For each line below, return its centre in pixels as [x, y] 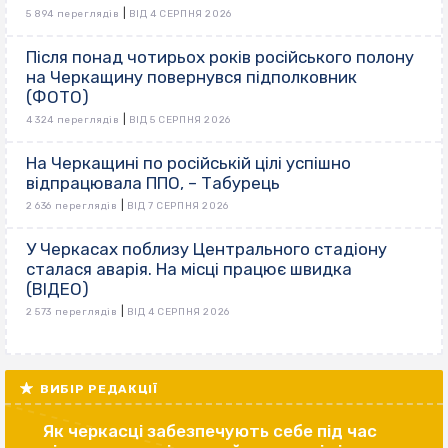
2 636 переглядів [72, 205]
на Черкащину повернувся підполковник [191, 76]
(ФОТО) [57, 96]
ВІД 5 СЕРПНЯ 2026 [179, 119]
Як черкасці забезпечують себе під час [210, 430]
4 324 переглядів [73, 119]
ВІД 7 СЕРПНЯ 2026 [177, 205]
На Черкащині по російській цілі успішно [188, 162]
